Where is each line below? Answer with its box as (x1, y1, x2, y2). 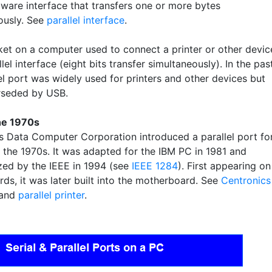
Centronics (221, 174, 271, 186)
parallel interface (47, 13, 124, 26)
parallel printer (18, 188, 84, 201)
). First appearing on (178, 159, 271, 172)
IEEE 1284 (132, 159, 178, 172)
